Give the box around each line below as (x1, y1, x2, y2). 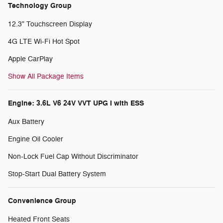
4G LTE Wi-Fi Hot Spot (8, 37, 80, 46)
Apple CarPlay (8, 55, 53, 64)
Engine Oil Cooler (8, 135, 63, 144)
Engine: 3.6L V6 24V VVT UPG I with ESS (8, 99, 144, 109)
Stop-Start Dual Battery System (8, 170, 106, 179)
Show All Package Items (8, 72, 84, 81)
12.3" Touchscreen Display (8, 20, 92, 29)
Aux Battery (8, 117, 44, 126)
